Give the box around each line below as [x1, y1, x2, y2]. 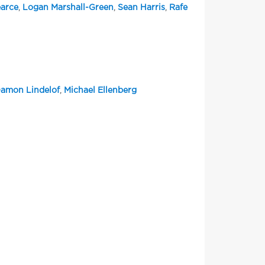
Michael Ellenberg [63, 87, 137, 95]
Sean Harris [117, 4, 165, 12]
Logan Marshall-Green [22, 4, 114, 12]
